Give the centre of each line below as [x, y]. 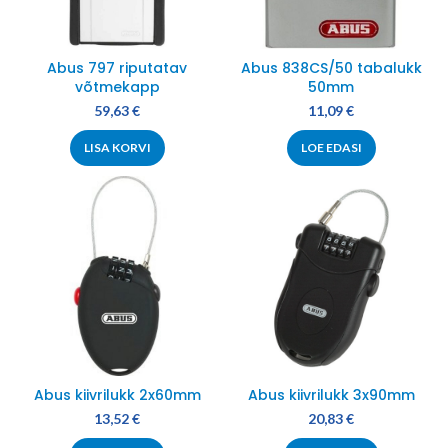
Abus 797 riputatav [117, 68]
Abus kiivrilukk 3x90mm [331, 395]
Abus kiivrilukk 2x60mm [117, 395]
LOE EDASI [331, 147]
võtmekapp [117, 87]
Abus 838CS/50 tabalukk [331, 68]
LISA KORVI [117, 147]
